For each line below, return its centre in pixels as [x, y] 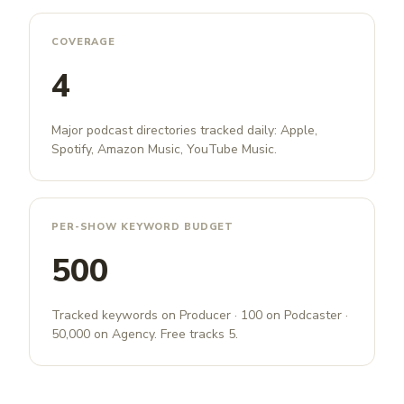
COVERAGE [84, 42]
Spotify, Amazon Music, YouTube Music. [164, 150]
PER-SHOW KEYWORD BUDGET [143, 227]
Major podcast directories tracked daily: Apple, [184, 131]
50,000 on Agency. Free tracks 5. [145, 335]
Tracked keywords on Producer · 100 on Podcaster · [200, 316]
